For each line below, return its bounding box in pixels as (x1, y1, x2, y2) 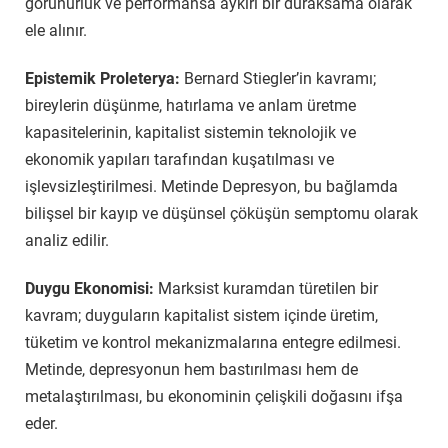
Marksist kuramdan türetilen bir (158, 278, 378, 298)
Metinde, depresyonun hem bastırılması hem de (25, 359, 358, 379)
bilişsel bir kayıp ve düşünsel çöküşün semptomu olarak (25, 203, 418, 223)
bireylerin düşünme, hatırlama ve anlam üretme (25, 95, 356, 115)
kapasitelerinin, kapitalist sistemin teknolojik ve (25, 122, 356, 142)
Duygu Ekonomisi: (25, 278, 158, 298)
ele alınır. (25, 21, 87, 41)
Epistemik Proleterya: (25, 68, 184, 88)
